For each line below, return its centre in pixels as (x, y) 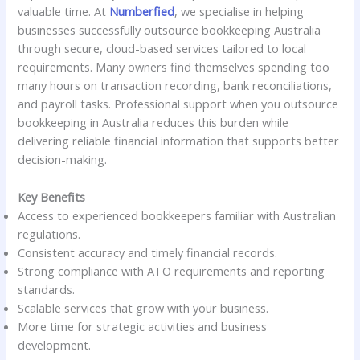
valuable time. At (64, 12)
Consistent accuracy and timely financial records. (148, 252)
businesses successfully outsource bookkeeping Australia (170, 30)
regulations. (49, 233)
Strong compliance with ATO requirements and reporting (172, 270)
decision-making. (63, 160)
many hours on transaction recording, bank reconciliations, (175, 86)
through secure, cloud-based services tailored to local (162, 49)
